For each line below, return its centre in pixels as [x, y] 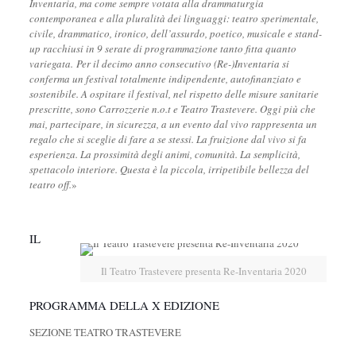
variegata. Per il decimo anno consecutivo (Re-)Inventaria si [159, 64]
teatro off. [50, 184]
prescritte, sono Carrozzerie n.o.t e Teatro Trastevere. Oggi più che [172, 109]
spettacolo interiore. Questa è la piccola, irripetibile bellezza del [169, 169]
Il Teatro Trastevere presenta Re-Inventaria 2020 [203, 271]
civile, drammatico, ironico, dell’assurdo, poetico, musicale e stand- [175, 33]
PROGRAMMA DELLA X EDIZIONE [124, 305]
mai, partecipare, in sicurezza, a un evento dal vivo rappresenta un [173, 124]
